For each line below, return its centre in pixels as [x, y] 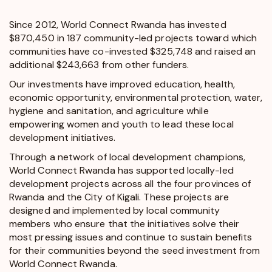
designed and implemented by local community [115, 210]
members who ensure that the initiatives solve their [124, 223]
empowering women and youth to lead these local [121, 124]
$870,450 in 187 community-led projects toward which [133, 38]
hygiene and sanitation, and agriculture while [109, 110]
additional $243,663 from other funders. [99, 64]
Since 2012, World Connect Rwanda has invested [118, 24]
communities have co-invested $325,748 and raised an [133, 51]
